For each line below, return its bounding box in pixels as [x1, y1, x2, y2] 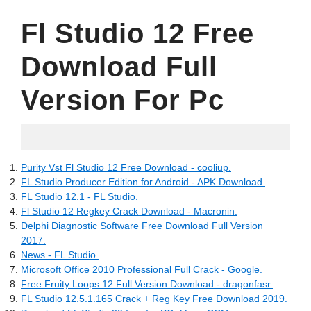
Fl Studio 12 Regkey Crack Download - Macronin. [21, 205, 237, 217]
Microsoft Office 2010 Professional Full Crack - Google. [21, 264, 262, 275]
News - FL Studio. [21, 249, 99, 260]
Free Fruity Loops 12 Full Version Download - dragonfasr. [21, 278, 273, 289]
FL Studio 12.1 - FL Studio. [21, 191, 138, 202]
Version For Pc [21, 85, 224, 115]
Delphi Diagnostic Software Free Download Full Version [21, 220, 263, 231]
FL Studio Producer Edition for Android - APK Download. [21, 176, 265, 187]
